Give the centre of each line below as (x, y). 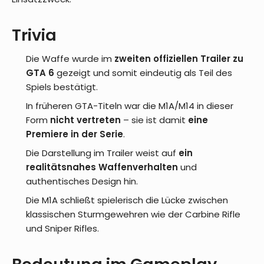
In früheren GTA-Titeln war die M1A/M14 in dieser (130, 105)
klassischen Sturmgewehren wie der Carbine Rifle (133, 214)
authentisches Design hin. (82, 181)
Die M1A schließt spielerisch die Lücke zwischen (127, 200)
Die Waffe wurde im (70, 58)
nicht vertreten (85, 120)
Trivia (34, 35)
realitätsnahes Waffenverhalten (102, 167)
